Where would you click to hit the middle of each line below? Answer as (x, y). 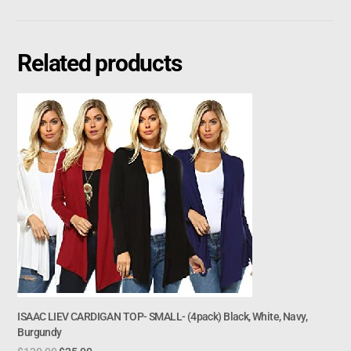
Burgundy (40, 333)
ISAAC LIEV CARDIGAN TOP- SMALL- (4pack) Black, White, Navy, (163, 317)
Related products (100, 63)
